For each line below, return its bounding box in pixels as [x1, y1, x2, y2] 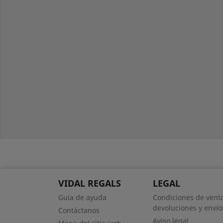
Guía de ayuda [58, 193, 107, 202]
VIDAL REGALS [58, 177, 121, 189]
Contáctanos [58, 206, 100, 215]
